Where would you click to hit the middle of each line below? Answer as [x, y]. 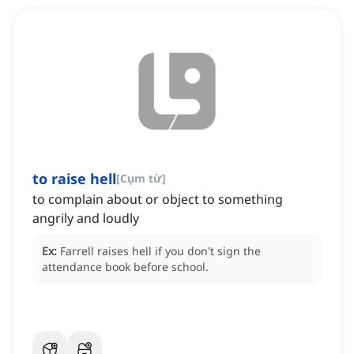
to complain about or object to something [158, 200]
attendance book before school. [125, 267]
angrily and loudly [86, 218]
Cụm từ [141, 179]
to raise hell [74, 179]
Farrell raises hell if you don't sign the [160, 251]
